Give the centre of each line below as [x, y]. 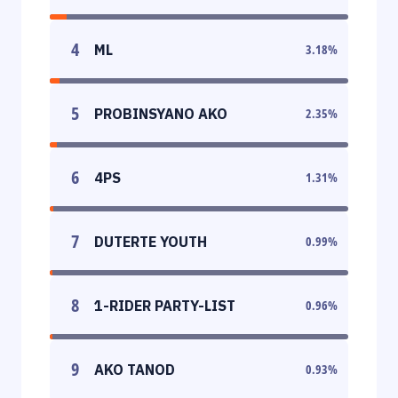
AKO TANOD [135, 369]
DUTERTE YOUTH [151, 241]
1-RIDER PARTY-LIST [165, 305]
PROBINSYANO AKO [161, 113]
